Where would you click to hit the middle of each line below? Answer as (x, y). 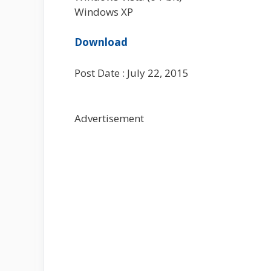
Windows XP (104, 11)
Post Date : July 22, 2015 (132, 73)
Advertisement (109, 118)
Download (101, 42)
